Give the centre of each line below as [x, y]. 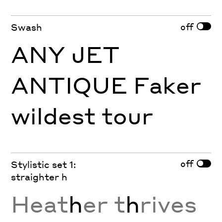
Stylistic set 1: [44, 164]
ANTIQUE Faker [106, 85]
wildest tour [82, 116]
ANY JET [66, 54]
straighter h [39, 176]
